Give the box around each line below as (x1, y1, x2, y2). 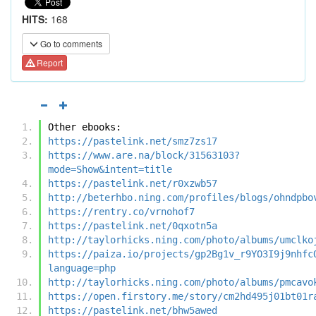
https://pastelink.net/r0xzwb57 (48, 177, 217, 189)
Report (35, 56, 63, 69)
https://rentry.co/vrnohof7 (48, 205, 195, 217)
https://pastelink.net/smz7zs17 (48, 135, 217, 147)
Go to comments (38, 37, 102, 49)
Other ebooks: (48, 121, 121, 133)
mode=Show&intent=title (48, 163, 172, 175)
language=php (48, 262, 116, 274)
